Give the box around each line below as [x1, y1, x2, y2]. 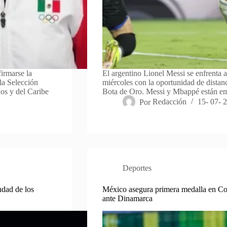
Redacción [153, 97, 187, 106]
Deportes [122, 164, 152, 173]
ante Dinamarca [102, 194, 153, 203]
